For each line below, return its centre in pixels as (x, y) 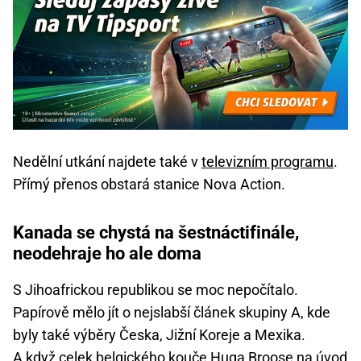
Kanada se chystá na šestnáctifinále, (156, 233)
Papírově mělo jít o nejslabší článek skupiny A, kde (172, 313)
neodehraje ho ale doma (107, 254)
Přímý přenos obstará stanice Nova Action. (149, 185)
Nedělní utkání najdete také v (107, 162)
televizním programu (268, 162)
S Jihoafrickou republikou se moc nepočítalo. (156, 290)
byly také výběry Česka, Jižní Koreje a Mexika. (159, 335)
